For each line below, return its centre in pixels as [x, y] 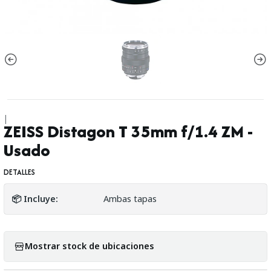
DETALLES [19, 172]
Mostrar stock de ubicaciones [90, 246]
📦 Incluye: [35, 198]
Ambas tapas [130, 198]
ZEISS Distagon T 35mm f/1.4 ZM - [128, 131]
